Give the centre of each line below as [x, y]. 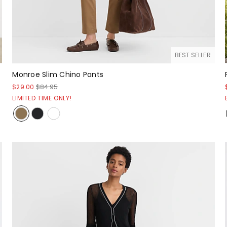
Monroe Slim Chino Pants [58, 74]
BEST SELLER [193, 55]
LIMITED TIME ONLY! [42, 98]
